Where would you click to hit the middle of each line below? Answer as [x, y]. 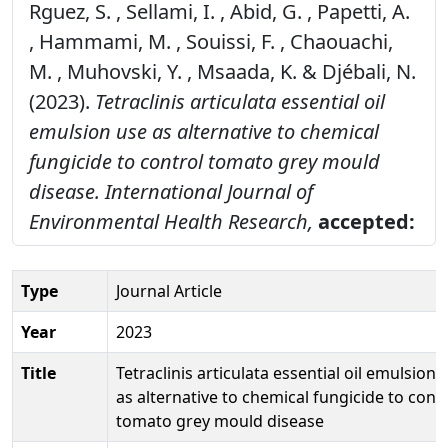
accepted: [366, 221]
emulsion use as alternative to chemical [204, 131]
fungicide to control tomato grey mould [204, 161]
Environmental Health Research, [171, 221]
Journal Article [169, 290]
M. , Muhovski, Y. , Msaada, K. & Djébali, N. [222, 71]
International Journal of [209, 191]
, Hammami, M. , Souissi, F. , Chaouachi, [211, 41]
